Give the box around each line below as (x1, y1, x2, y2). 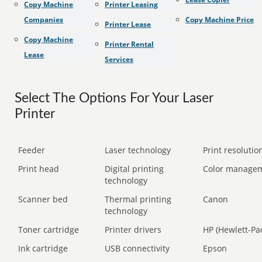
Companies (24, 15, 64, 25)
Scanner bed (18, 194, 68, 205)
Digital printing (105, 163, 164, 174)
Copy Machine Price (185, 15, 254, 25)
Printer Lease (105, 19, 151, 29)
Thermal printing (105, 194, 172, 205)
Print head (18, 163, 60, 174)
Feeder (18, 144, 46, 156)
